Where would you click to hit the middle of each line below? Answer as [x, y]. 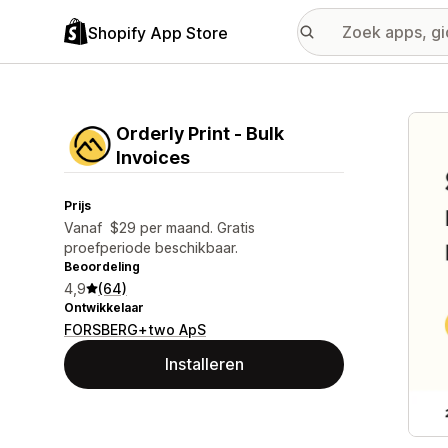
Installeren [204, 364]
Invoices [153, 157]
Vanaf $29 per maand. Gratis [159, 227]
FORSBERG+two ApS [135, 329]
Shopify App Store [158, 32]
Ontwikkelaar [104, 307]
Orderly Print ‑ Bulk [200, 133]
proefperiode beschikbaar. [151, 247]
